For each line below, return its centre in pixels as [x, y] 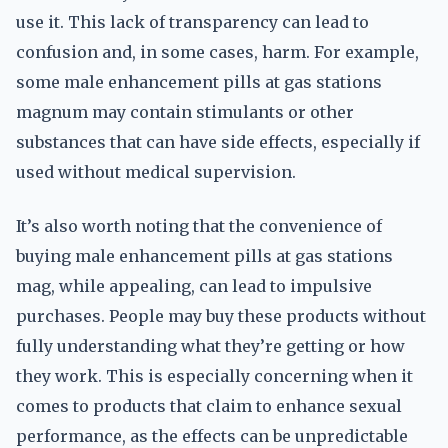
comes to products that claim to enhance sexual [209, 406]
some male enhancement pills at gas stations [199, 82]
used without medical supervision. [156, 172]
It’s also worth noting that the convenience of [199, 226]
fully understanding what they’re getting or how [210, 346]
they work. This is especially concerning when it [214, 376]
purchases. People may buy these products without [221, 316]
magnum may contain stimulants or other [185, 112]
